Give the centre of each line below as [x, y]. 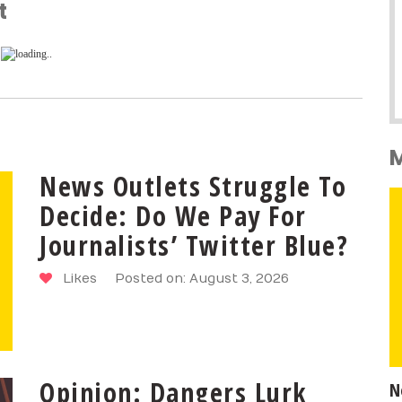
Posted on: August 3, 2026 [202, 278]
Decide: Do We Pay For [173, 215]
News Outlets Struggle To [193, 186]
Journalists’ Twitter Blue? [194, 245]
